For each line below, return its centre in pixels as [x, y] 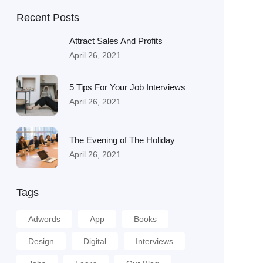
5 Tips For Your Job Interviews [127, 87]
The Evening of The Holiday [122, 140]
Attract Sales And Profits [116, 41]
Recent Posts [48, 18]
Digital [95, 241]
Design [41, 241]
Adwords [44, 219]
